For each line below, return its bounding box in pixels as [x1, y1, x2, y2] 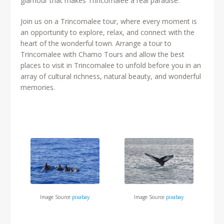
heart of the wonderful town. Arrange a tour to [20, 38, 171, 48]
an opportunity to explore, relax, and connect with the [20, 27, 194, 37]
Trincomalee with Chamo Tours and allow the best [20, 49, 184, 59]
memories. [20, 82, 55, 92]
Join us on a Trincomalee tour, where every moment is [20, 16, 197, 26]
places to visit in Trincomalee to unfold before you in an [20, 60, 201, 70]
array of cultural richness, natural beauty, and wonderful [20, 71, 201, 81]
